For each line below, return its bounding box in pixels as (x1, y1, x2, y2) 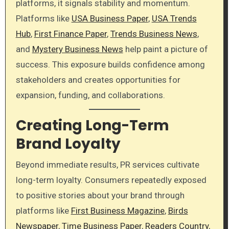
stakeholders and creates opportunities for (15, 74, 180, 85)
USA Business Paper (71, 13, 148, 24)
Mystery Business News (32, 43, 123, 54)
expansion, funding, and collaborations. (15, 89, 165, 100)
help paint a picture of (123, 43, 208, 54)
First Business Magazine (71, 205, 165, 216)
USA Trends (151, 13, 197, 24)
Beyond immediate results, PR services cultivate (15, 159, 199, 170)
